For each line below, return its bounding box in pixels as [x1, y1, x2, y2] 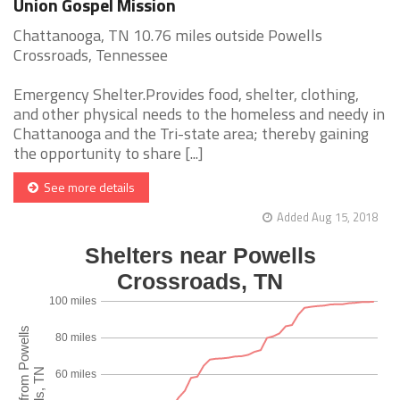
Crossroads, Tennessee [13, 43, 168, 68]
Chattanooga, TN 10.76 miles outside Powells [13, 23, 322, 48]
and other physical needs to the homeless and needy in [13, 102, 385, 127]
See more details [38, 178, 135, 197]
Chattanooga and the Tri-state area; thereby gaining [13, 121, 369, 146]
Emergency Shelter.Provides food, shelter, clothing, [13, 82, 359, 107]
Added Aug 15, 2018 [277, 208, 378, 227]
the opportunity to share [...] [13, 141, 204, 166]
